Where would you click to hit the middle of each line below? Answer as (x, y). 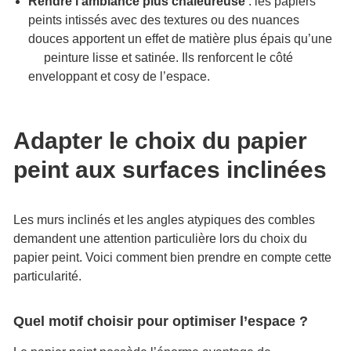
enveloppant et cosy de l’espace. (119, 76)
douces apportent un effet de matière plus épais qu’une (182, 39)
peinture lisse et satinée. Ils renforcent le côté (169, 58)
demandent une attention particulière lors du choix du (160, 239)
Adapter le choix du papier (160, 141)
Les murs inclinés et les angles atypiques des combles (164, 220)
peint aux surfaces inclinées (173, 170)
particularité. (47, 276)
